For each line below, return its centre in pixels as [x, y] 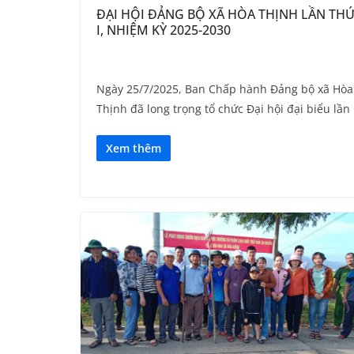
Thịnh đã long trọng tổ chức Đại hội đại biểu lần [223, 108]
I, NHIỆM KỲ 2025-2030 [164, 30]
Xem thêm [134, 148]
